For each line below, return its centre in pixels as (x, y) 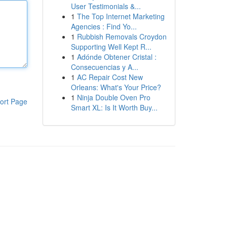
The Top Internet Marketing (121, 16)
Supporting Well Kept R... (111, 47)
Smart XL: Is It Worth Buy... (114, 107)
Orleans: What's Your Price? (116, 87)
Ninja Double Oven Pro (113, 97)
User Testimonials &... (106, 6)
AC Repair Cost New (110, 77)
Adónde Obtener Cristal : (117, 57)
